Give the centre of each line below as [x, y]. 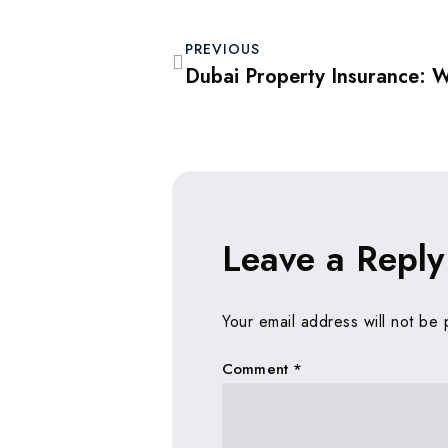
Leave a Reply [333, 259]
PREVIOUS [222, 49]
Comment [258, 368]
